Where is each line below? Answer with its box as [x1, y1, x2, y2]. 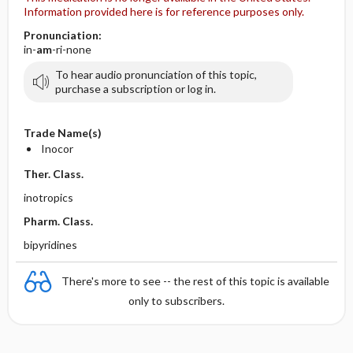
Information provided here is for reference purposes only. [23, 5, 304, 18]
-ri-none [51, 43, 91, 56]
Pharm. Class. [23, 214, 93, 228]
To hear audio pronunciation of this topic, [54, 68, 257, 81]
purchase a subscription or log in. [54, 82, 216, 95]
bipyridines [23, 238, 77, 251]
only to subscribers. [128, 294, 225, 307]
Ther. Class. [23, 167, 84, 180]
